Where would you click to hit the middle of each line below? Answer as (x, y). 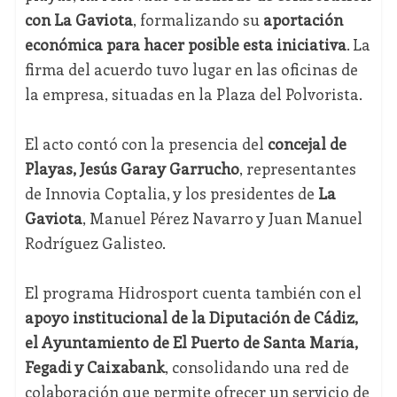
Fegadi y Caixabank (94, 367)
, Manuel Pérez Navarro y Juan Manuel (222, 218)
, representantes (297, 169)
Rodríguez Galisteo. (95, 243)
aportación (303, 20)
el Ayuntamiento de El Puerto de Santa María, (191, 343)
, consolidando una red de (257, 367)
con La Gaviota (78, 20)
